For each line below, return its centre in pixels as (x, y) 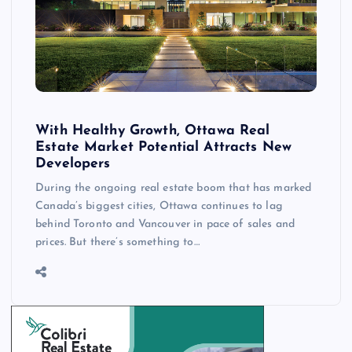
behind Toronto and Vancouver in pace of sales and (165, 224)
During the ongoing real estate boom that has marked (174, 188)
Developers (73, 163)
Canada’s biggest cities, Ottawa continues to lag (159, 206)
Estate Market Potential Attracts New (164, 147)
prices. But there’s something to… (117, 242)
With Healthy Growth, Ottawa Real (153, 130)
